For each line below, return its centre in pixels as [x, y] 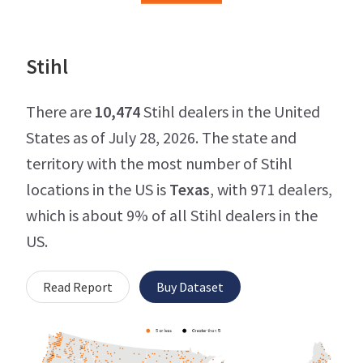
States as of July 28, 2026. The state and [161, 138]
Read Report [78, 287]
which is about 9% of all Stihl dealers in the [172, 216]
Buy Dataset [190, 287]
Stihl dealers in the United [230, 112]
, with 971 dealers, [271, 190]
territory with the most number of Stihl [159, 164]
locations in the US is [98, 190]
